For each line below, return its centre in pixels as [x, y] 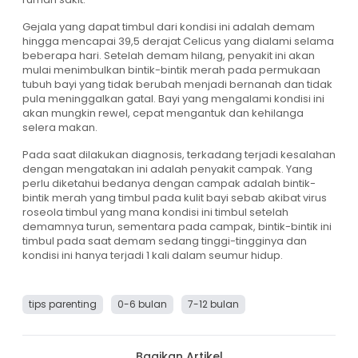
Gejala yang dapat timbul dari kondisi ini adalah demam [169, 27]
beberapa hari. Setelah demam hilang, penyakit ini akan [169, 56]
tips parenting [63, 304]
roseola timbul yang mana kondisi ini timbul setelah [155, 213]
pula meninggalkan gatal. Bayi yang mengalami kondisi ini [173, 99]
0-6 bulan [142, 304]
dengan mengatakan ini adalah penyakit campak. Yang [167, 169]
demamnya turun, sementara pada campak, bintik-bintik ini [177, 227]
